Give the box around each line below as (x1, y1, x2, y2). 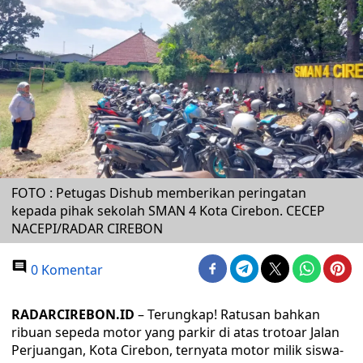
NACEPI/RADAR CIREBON (11, 220, 163, 237)
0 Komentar (28, 261, 103, 279)
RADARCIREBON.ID (11, 305, 135, 323)
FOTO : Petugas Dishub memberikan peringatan (11, 184, 306, 202)
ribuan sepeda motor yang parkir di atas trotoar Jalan (11, 323, 340, 341)
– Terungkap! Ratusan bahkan (135, 305, 320, 323)
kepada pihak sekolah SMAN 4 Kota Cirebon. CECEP (11, 202, 325, 220)
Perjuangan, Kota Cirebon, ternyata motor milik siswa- (11, 341, 344, 359)
